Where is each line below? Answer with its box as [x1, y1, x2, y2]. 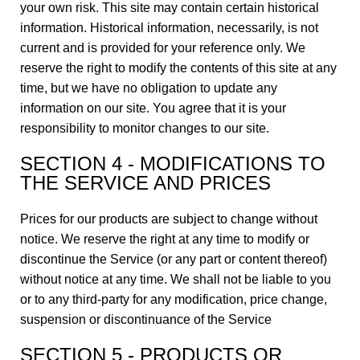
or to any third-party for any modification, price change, [20, 292, 327, 306]
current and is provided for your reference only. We [20, 41, 305, 55]
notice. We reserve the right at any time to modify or [20, 232, 309, 246]
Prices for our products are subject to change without [20, 212, 317, 226]
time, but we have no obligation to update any [20, 81, 277, 95]
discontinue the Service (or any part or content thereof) [20, 252, 327, 266]
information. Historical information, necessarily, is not [20, 21, 318, 35]
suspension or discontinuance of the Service [20, 313, 272, 326]
